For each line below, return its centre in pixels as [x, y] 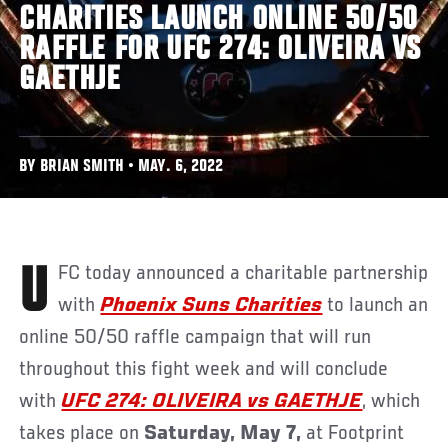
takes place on [82, 433]
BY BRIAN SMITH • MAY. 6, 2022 [121, 167]
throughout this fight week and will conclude [204, 369]
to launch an [375, 305]
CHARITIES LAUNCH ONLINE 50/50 [218, 20]
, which [391, 401]
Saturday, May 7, [223, 433]
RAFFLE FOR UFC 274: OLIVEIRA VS [220, 50]
